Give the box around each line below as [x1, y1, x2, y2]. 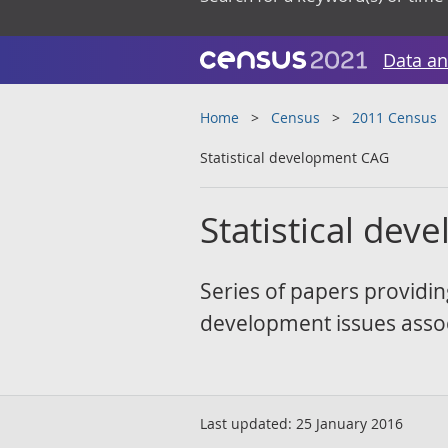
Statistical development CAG [200, 148, 389, 167]
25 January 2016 [296, 414, 403, 433]
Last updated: [200, 414, 292, 433]
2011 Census [352, 108, 437, 127]
